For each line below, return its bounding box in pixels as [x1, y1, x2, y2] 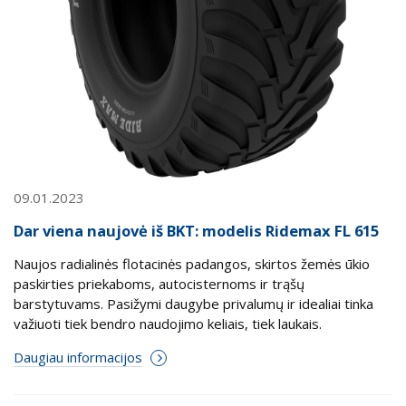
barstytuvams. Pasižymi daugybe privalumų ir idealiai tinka [14, 294, 373, 313]
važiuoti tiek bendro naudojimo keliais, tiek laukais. [14, 314, 322, 333]
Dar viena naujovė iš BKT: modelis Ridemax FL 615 [14, 219, 379, 241]
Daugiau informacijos [14, 347, 142, 366]
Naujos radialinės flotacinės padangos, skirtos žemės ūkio [14, 254, 370, 273]
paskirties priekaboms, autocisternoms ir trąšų [14, 274, 304, 293]
